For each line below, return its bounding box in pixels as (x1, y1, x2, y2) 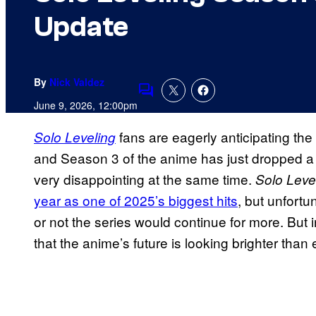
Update (34, 11, 128, 44)
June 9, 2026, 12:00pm (34, 98, 138, 113)
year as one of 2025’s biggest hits (34, 190, 238, 210)
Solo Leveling (34, 128, 116, 147)
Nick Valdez (49, 75, 104, 90)
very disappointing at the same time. (34, 169, 255, 189)
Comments (137, 90, 203, 109)
